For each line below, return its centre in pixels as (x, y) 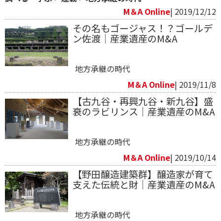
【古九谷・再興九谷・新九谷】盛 (143, 101)
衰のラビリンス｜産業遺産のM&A (144, 111)
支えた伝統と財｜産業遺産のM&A (144, 184)
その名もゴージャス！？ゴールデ (142, 28)
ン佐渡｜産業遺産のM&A (125, 38)
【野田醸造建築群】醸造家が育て (143, 174)
